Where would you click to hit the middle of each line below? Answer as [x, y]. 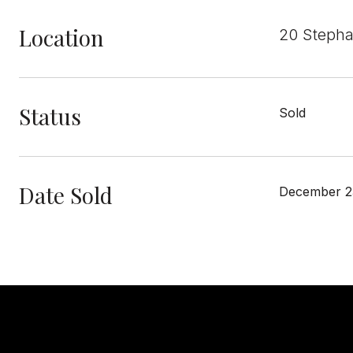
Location [61, 37]
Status [50, 116]
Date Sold [66, 195]
